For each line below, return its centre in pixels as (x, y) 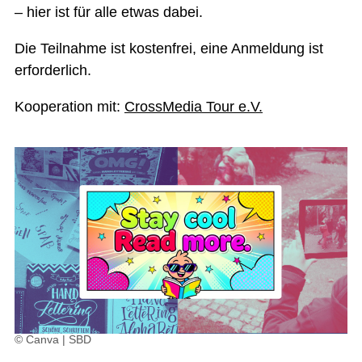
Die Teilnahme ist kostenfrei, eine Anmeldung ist (169, 48)
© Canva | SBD (53, 340)
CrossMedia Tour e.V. (194, 106)
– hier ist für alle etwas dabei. (109, 12)
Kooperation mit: (69, 106)
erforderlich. (53, 70)
